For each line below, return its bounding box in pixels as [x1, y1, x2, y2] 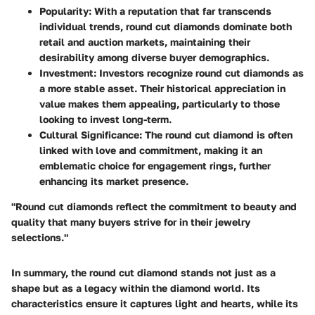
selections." [11, 231, 68, 244]
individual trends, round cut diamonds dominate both [39, 20, 292, 33]
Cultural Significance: [39, 129, 142, 141]
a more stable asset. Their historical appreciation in [39, 82, 285, 95]
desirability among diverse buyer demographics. [39, 51, 269, 64]
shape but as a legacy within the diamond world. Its [11, 282, 260, 295]
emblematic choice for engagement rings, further [39, 160, 271, 172]
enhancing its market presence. [39, 175, 188, 188]
